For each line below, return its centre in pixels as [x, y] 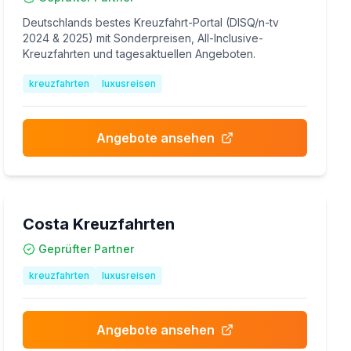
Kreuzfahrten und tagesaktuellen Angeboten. [139, 54]
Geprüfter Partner [87, 249]
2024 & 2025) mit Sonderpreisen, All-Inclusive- [143, 38]
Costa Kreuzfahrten [99, 224]
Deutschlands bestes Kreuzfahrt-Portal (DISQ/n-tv [151, 22]
